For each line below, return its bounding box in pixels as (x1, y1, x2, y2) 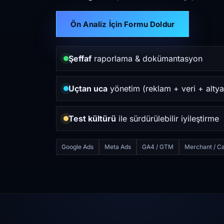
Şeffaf (68, 53, 91, 63)
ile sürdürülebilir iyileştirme (116, 113, 219, 123)
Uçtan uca (68, 83, 107, 93)
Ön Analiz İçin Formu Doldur (70, 19, 175, 29)
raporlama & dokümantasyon (91, 53, 202, 63)
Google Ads (61, 143, 93, 150)
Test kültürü (68, 113, 116, 123)
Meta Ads (104, 143, 131, 150)
